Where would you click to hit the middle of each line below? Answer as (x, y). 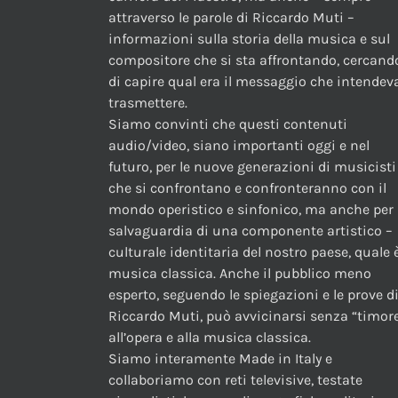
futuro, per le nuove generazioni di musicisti (252, 167)
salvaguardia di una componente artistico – (251, 231)
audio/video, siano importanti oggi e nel (239, 146)
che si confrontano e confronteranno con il (247, 188)
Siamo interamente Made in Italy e (220, 359)
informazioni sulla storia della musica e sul (249, 39)
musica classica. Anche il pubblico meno (240, 274)
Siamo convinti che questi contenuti (228, 124)
